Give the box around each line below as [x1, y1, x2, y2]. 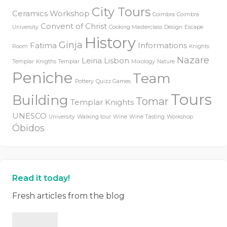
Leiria [82, 56, 102, 65]
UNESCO [12, 111, 47, 121]
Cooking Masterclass [109, 24, 162, 30]
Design [164, 24, 182, 30]
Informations [138, 41, 187, 50]
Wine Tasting [129, 113, 165, 120]
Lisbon [104, 56, 129, 65]
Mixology [131, 58, 155, 65]
